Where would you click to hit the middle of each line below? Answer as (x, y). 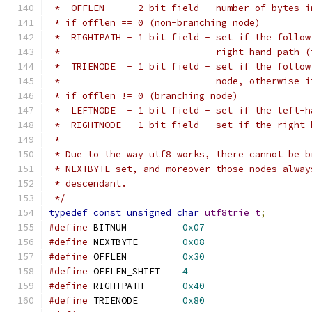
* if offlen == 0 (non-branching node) (155, 23)
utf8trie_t (233, 213)
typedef (68, 213)
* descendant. (88, 184)
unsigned (149, 213)
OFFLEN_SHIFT (171, 271)
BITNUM (155, 227)
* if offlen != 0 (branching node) (143, 96)
